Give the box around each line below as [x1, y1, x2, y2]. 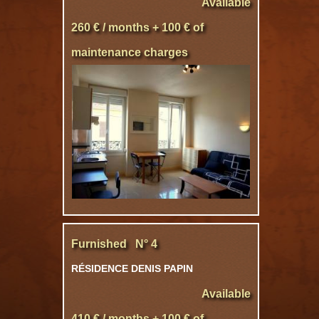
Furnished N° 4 [71, 238, 157, 250]
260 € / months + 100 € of [71, 21, 204, 33]
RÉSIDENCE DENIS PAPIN [71, 263, 193, 274]
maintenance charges [71, 46, 188, 58]
